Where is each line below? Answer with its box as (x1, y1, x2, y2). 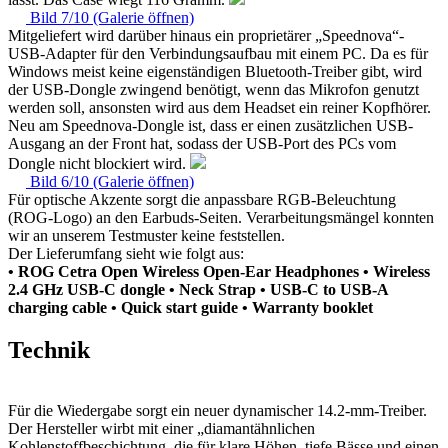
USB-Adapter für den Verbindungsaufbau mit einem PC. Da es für (8, 44, 428, 62)
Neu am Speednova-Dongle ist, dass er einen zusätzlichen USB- (8, 116, 413, 134)
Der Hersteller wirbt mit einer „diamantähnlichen (8, 419, 315, 437)
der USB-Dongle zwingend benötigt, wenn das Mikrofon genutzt (8, 80, 419, 98)
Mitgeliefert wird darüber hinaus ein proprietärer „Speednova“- (8, 26, 404, 44)
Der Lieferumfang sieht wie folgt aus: (8, 244, 244, 262)
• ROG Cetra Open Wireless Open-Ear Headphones (8, 262, 363, 280)
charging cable (8, 298, 111, 316)
